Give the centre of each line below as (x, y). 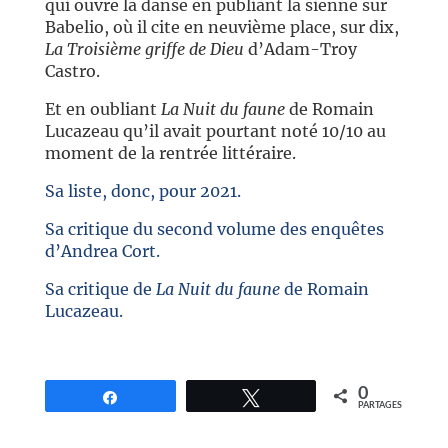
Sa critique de (100, 289)
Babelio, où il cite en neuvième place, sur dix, (221, 27)
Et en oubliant (102, 109)
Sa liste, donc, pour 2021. (142, 191)
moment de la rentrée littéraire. (170, 153)
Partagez (158, 397)
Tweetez (296, 397)
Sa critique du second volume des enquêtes (214, 229)
